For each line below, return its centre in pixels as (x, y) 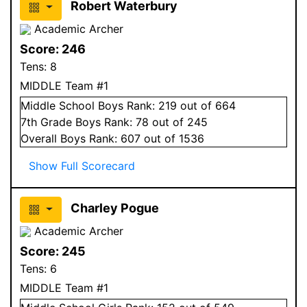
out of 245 (178, 122)
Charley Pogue (114, 208)
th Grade (51, 122)
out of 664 (206, 105)
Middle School (58, 105)
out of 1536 (172, 138)
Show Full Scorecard (82, 165)
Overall (40, 138)
